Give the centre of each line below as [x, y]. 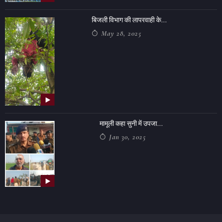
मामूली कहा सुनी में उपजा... [131, 123]
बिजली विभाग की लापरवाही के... [129, 20]
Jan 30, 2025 [126, 137]
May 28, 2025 [120, 33]
